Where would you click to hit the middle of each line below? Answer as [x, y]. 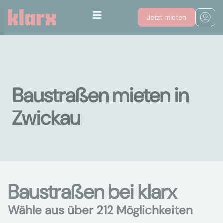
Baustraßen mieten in [101, 95]
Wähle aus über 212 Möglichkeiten [100, 210]
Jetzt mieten [167, 17]
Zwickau [46, 118]
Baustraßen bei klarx [92, 192]
